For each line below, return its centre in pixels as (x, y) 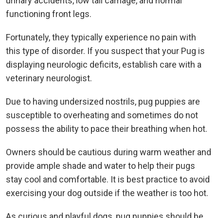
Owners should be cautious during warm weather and (109, 152)
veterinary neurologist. (49, 78)
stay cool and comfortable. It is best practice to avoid (108, 180)
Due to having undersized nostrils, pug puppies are (103, 102)
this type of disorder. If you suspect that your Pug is (105, 51)
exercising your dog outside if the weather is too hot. (107, 193)
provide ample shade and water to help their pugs (100, 166)
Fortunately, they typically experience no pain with (101, 37)
